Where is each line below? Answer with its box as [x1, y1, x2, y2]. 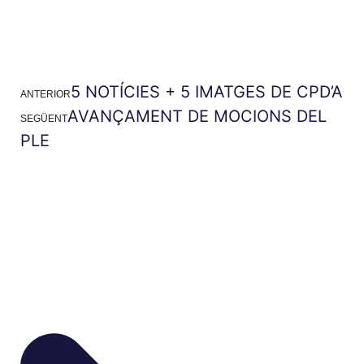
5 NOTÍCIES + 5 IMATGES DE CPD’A [71, 81, 343, 102]
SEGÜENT [20, 112, 67, 124]
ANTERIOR [20, 88, 71, 100]
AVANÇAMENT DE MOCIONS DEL [67, 106, 327, 126]
